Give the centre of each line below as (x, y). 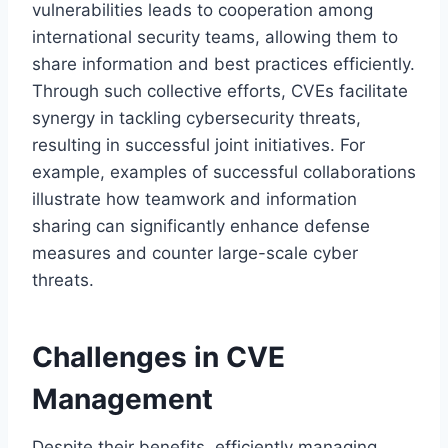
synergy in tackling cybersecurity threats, (196, 117)
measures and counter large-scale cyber (195, 252)
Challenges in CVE (158, 356)
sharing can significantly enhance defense (201, 225)
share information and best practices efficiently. (223, 63)
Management (122, 398)
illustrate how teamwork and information (194, 198)
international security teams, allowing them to (215, 36)
